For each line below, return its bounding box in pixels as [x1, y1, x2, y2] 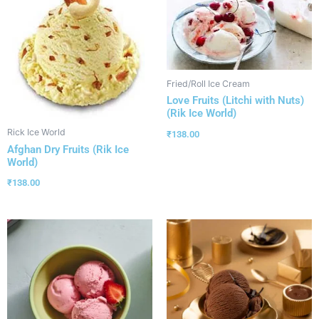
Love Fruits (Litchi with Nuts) [167, 94, 304, 108]
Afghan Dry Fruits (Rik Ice [7, 142, 129, 156]
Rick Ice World [7, 127, 66, 138]
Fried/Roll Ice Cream [167, 78, 250, 90]
